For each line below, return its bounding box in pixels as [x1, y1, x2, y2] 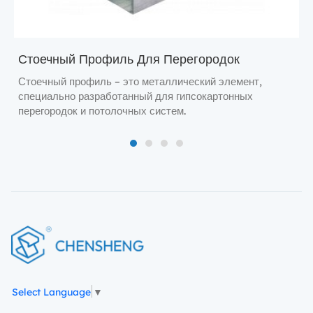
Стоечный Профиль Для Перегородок [18, 50, 240, 66]
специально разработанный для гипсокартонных [18, 88, 253, 103]
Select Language [11, 284, 91, 298]
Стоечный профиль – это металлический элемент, [18, 73, 262, 88]
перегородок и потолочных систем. [18, 103, 186, 117]
